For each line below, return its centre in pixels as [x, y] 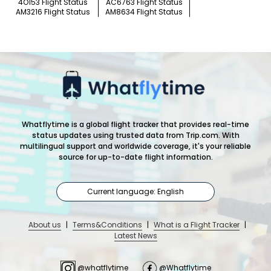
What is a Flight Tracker [196, 225]
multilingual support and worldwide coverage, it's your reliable [135, 146]
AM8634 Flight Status [144, 12]
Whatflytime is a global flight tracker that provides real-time [135, 125]
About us [44, 225]
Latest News [135, 236]
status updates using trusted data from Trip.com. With [135, 135]
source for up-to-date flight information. [135, 157]
